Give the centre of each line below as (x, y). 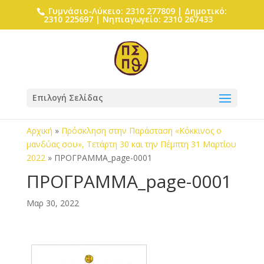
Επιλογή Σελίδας (67, 98)
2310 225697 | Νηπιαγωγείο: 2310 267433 (128, 19)
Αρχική (39, 131)
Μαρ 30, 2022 (52, 203)
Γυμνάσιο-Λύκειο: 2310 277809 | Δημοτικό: (137, 11)
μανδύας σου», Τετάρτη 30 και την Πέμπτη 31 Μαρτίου (131, 144)
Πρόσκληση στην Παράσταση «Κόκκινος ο (141, 131)
